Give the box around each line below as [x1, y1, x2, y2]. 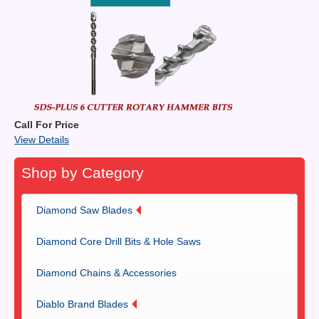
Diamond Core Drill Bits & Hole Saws [36, 235, 201, 247]
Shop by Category [21, 164, 144, 181]
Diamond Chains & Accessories [36, 266, 177, 278]
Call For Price [14, 118, 79, 130]
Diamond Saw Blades [36, 204, 132, 216]
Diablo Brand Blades [36, 298, 128, 310]
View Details [14, 133, 69, 145]
